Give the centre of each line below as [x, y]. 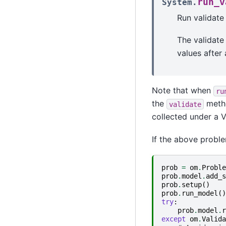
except [173, 219]
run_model [200, 193]
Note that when [182, 91]
